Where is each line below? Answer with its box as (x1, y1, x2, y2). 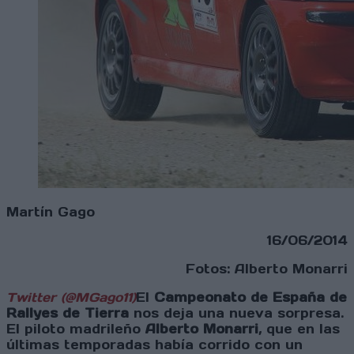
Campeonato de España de (154, 289, 347, 306)
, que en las (258, 321, 340, 337)
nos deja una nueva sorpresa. (129, 305, 344, 322)
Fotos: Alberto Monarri (186, 261, 348, 277)
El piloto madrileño (6, 321, 145, 337)
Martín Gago (6, 204, 95, 220)
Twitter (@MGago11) (6, 289, 136, 306)
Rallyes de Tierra (6, 305, 129, 322)
